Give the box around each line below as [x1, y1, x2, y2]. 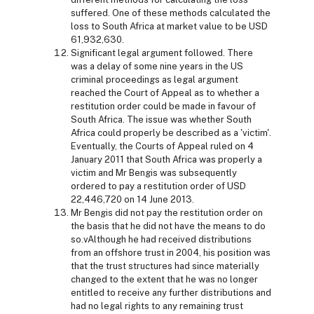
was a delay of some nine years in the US [71, 60, 243, 71]
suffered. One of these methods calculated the [71, 7, 271, 18]
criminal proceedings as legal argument [71, 74, 238, 85]
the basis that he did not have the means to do [71, 220, 266, 231]
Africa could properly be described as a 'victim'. [71, 127, 271, 138]
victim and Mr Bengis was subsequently [71, 167, 237, 178]
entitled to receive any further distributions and [71, 287, 271, 298]
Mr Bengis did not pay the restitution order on [71, 207, 263, 218]
